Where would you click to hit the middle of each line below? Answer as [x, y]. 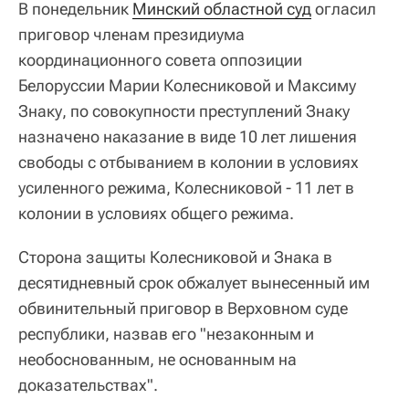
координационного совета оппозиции [160, 60]
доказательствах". [88, 385]
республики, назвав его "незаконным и [166, 334]
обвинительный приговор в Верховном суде [183, 308]
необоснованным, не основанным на [157, 359]
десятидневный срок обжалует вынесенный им [194, 283]
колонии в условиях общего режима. [156, 213]
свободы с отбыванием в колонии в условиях [189, 162]
